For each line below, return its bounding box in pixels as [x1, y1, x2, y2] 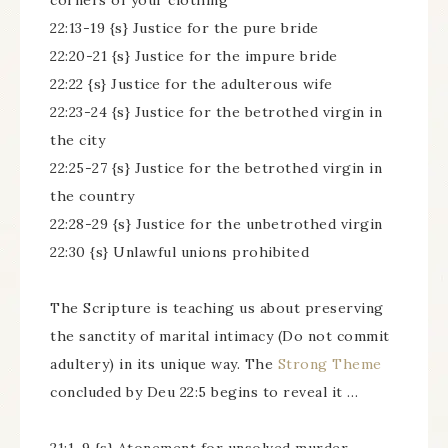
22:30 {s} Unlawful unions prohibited [50, 243, 309, 261]
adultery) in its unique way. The [50, 355, 278, 373]
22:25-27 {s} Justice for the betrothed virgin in [50, 159, 382, 177]
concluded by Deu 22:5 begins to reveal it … [50, 383, 359, 401]
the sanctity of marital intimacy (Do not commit [50, 327, 390, 345]
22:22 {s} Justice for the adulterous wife [50, 75, 333, 93]
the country [50, 187, 135, 205]
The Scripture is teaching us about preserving [50, 299, 384, 317]
